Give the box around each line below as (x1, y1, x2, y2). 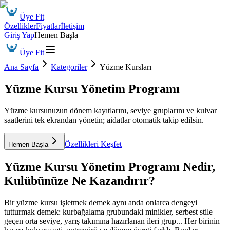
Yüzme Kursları (100, 63, 151, 71)
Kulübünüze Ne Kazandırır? (4, 174, 155, 187)
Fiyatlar (36, 22, 61, 30)
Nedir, (180, 160, 215, 174)
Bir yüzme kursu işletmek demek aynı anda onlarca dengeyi (4, 198, 197, 207)
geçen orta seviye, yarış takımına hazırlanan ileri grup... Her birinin (4, 216, 220, 225)
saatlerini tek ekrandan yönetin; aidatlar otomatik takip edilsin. (4, 115, 204, 124)
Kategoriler (51, 63, 87, 71)
